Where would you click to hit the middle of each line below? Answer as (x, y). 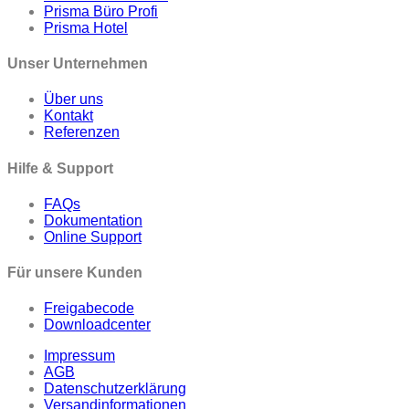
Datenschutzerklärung (115, 389)
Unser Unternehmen (78, 63)
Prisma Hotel (86, 27)
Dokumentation (93, 220)
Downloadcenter (97, 325)
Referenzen (82, 132)
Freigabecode (89, 309)
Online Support (93, 236)
